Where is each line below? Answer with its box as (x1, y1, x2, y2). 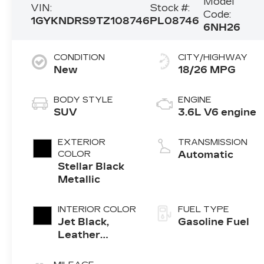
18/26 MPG (178, 64, 236, 76)
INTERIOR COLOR (58, 204, 137, 215)
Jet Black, (58, 216, 110, 228)
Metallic (58, 174, 101, 186)
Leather (58, 229, 101, 241)
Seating (58, 242, 99, 254)
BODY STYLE (54, 95, 114, 105)
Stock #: (150, 2, 190, 14)
